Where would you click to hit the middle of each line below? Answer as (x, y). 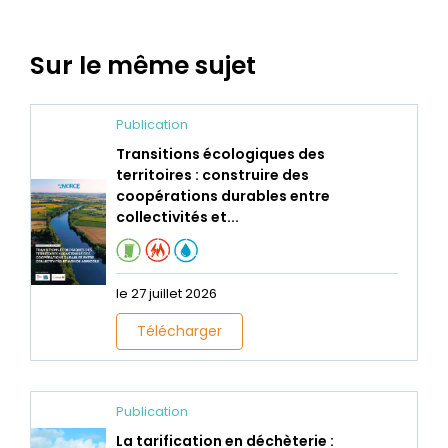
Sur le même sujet (143, 65)
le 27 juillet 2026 (167, 293)
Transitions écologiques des (221, 153)
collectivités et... (178, 216)
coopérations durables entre (223, 195)
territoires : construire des (213, 174)
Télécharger (180, 330)
